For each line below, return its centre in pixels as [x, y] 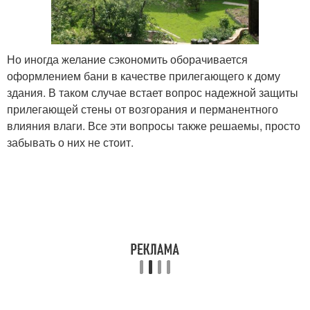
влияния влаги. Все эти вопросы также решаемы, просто [154, 125]
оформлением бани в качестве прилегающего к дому [144, 75]
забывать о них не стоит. [70, 142]
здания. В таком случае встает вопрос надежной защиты [153, 92]
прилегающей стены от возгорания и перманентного [143, 109]
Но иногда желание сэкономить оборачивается [127, 59]
